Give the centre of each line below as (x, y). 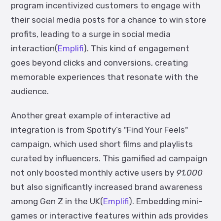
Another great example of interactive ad (91, 115)
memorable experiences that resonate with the (105, 77)
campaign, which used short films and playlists (102, 144)
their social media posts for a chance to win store (109, 20)
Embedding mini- (169, 201)
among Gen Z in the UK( (57, 201)
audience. (30, 91)
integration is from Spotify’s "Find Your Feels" (99, 130)
